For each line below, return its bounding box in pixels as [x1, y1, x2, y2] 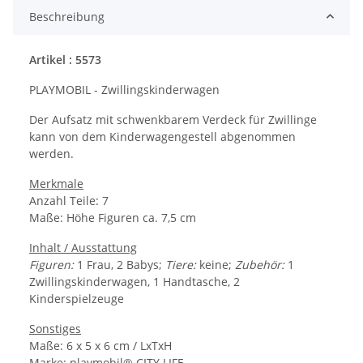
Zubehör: [235, 256, 284, 272]
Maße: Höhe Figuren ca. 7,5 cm [29, 209, 196, 225]
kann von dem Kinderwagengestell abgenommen [29, 128, 296, 144]
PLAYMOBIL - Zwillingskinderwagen [29, 81, 220, 97]
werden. [29, 145, 74, 161]
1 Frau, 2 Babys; [74, 256, 165, 272]
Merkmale [29, 175, 83, 191]
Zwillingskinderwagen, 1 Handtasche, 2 [29, 273, 240, 289]
